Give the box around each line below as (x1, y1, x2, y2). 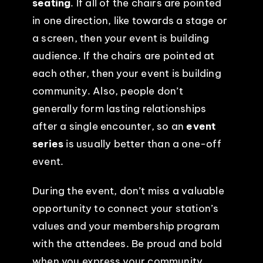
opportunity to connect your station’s (32, 201, 219, 215)
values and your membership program (32, 219, 220, 232)
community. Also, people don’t (32, 84, 183, 97)
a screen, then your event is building (32, 31, 210, 45)
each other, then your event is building (32, 66, 221, 80)
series (32, 137, 64, 150)
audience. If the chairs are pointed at (32, 49, 215, 62)
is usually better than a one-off (63, 137, 221, 150)
